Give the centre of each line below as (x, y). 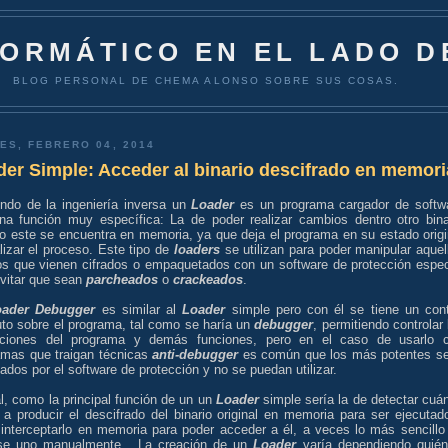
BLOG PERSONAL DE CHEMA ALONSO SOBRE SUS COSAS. (206, 80)
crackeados (208, 279)
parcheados (122, 279)
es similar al (139, 309)
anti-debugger (195, 354)
